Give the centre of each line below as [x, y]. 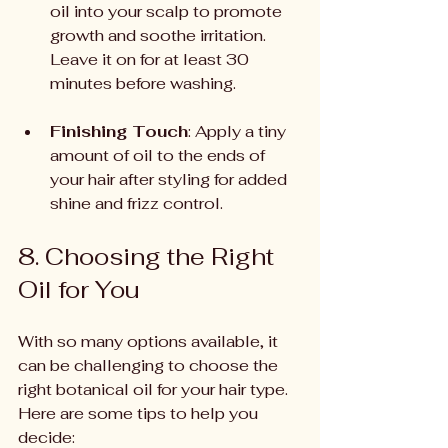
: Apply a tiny [239, 131]
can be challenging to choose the [150, 365]
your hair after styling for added [170, 179]
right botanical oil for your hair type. [155, 389]
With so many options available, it [150, 341]
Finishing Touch [119, 131]
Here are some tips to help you [140, 413]
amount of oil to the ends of [159, 155]
